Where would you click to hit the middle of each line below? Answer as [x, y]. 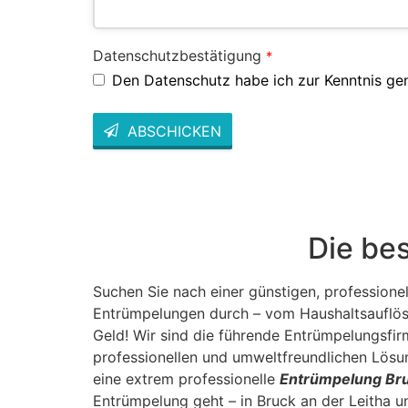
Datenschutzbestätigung [177, 55]
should [116, 199]
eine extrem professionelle [186, 379]
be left [115, 214]
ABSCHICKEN [174, 131]
